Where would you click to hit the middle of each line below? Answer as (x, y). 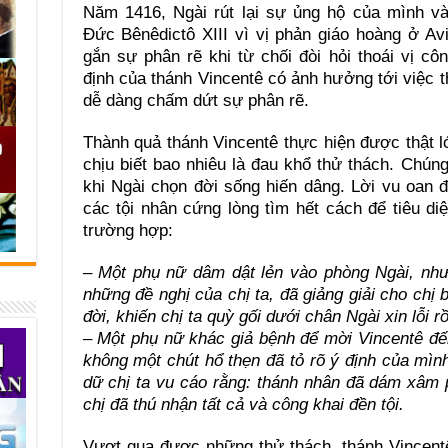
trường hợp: (127, 230)
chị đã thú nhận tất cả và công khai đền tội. (243, 404)
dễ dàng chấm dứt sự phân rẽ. (195, 100)
